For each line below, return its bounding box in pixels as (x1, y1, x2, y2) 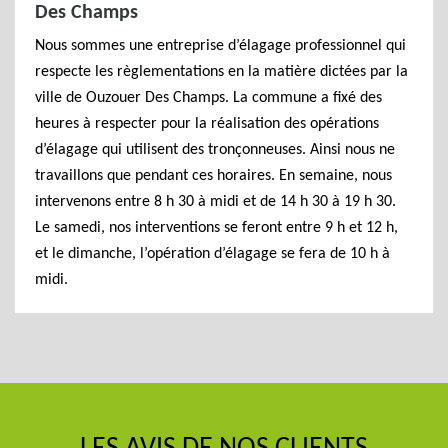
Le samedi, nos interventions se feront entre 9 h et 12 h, (35, 220, 398, 236)
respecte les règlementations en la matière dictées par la (35, 64, 408, 80)
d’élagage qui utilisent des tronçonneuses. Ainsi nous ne (35, 142, 395, 158)
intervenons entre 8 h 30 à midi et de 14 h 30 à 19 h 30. (35, 194, 396, 210)
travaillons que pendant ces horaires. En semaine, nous (35, 168, 392, 184)
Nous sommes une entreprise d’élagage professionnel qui (35, 38, 406, 54)
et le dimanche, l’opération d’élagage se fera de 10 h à (35, 246, 390, 262)
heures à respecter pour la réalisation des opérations (35, 116, 379, 132)
